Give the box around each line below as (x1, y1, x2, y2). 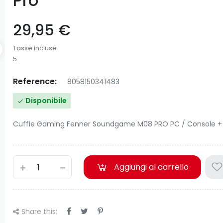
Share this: (21, 207, 57, 217)
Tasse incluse (12, 43, 57, 53)
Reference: (12, 76, 57, 87)
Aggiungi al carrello (113, 161, 189, 173)
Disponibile (23, 96, 67, 106)
